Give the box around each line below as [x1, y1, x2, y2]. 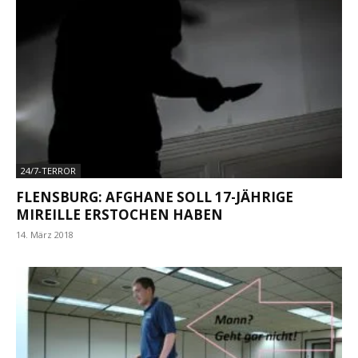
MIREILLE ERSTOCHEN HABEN [16, 205, 223, 225]
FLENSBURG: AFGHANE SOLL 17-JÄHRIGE [16, 188, 293, 207]
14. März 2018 [16, 229, 74, 241]
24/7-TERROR [21, 165, 76, 177]
